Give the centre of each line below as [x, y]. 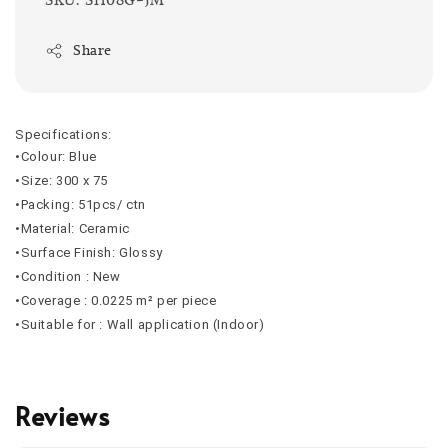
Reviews [62, 416]
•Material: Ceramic [72, 229]
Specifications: [63, 135]
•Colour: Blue [56, 157]
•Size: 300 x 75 [61, 181]
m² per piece [174, 301]
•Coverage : [53, 301]
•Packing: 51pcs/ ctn [80, 205]
